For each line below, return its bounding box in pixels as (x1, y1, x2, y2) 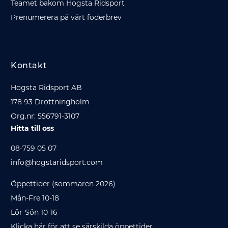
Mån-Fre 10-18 (11, 193, 59, 203)
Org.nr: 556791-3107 (11, 111, 79, 121)
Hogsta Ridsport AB (11, 83, 82, 93)
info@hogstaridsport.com (11, 158, 103, 167)
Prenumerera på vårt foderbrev (11, 13, 122, 22)
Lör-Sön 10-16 (11, 208, 58, 217)
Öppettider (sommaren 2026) (11, 179, 116, 189)
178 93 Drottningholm (11, 97, 90, 107)
